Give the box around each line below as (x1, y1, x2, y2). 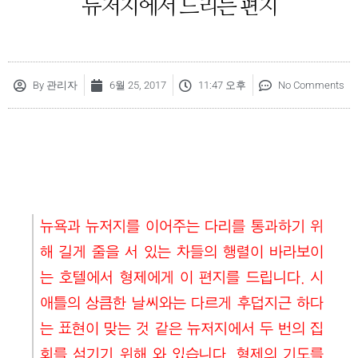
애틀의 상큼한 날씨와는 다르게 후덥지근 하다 (40, 296, 324, 312)
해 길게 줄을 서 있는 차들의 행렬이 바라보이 (40, 245, 324, 261)
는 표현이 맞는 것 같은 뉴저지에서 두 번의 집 (40, 321, 324, 338)
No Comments (278, 79, 344, 92)
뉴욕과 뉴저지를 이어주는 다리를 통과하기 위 (40, 219, 324, 236)
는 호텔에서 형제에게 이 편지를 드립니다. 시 (40, 270, 324, 287)
